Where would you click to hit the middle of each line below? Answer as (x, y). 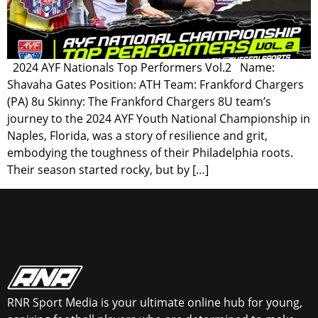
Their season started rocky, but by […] (108, 170)
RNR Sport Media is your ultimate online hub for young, (155, 303)
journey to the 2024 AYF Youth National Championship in (159, 119)
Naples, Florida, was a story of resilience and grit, (137, 136)
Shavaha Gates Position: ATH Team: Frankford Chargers (155, 85)
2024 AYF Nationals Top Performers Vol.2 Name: (141, 68)
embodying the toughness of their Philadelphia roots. (150, 153)
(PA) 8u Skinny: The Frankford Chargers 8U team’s (139, 102)
